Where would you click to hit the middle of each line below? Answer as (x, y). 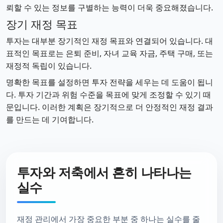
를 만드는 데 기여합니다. (50, 119)
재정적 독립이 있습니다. (49, 66)
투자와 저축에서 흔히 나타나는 (104, 172)
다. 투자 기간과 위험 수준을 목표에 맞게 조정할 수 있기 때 (109, 95)
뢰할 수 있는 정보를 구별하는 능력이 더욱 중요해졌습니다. (110, 7)
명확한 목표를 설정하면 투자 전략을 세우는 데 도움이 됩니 (110, 82)
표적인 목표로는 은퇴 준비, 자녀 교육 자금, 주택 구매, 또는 (110, 53)
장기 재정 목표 (42, 24)
